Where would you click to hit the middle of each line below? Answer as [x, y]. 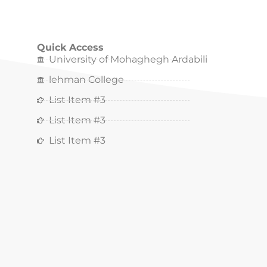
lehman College [87, 80]
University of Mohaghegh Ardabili [128, 59]
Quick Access [71, 47]
